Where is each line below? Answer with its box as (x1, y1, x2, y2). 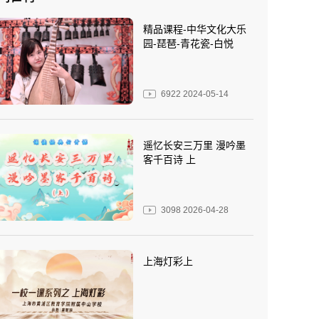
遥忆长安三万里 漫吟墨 (143, 139, 246, 151)
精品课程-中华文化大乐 (143, 23, 246, 35)
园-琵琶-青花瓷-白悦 (143, 38, 234, 49)
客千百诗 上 (143, 153, 196, 165)
